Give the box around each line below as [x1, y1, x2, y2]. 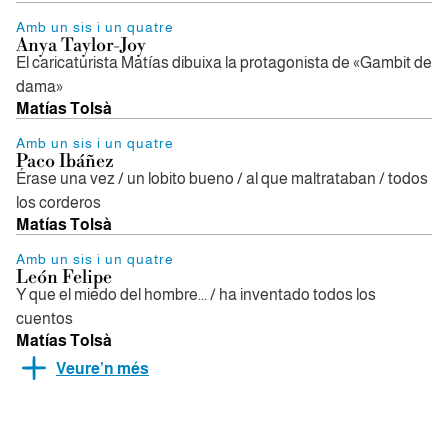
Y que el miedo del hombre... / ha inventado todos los [16, 286, 376, 303]
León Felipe [16, 266, 112, 289]
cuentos [16, 310, 73, 327]
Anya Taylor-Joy [16, 34, 146, 57]
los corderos [16, 194, 101, 211]
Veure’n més [56, 359, 149, 377]
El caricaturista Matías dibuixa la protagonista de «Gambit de [16, 54, 432, 71]
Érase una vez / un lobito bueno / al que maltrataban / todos [16, 170, 428, 187]
